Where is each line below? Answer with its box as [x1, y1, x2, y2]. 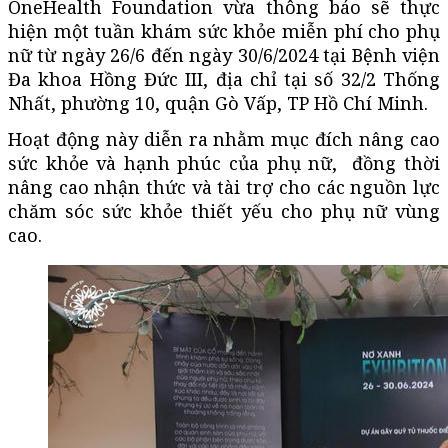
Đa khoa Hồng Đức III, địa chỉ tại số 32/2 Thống [8, 66, 440, 91]
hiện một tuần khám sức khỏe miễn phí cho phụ [8, 18, 440, 43]
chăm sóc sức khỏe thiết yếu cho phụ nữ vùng [8, 198, 440, 223]
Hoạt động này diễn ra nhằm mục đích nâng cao [8, 126, 440, 151]
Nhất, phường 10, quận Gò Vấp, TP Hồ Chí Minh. [8, 90, 428, 115]
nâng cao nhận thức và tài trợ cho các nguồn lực [8, 174, 440, 199]
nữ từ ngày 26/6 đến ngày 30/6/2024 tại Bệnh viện [8, 42, 440, 67]
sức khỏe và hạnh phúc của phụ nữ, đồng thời [8, 150, 440, 175]
